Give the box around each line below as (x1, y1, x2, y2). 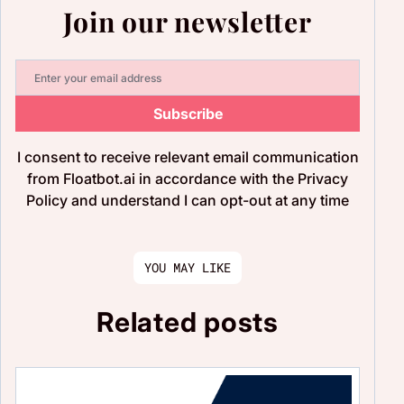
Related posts (96, 306, 279, 339)
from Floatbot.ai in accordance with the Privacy (27, 170, 348, 188)
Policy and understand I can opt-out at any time (26, 191, 349, 210)
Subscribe (152, 105, 223, 124)
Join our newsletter (63, 4, 312, 41)
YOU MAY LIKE (144, 259, 231, 277)
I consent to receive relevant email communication (16, 148, 359, 167)
